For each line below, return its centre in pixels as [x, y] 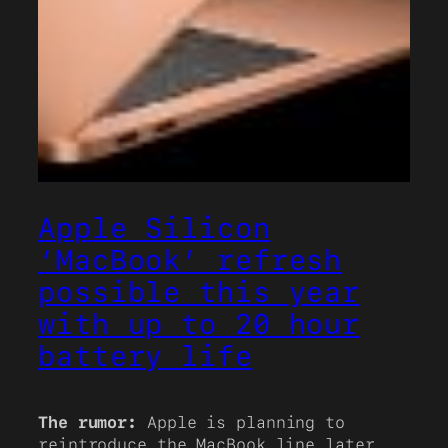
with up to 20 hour [199, 324]
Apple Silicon [154, 228]
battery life [145, 356]
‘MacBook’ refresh [190, 260]
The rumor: [87, 422]
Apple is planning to [241, 422]
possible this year [199, 292]
